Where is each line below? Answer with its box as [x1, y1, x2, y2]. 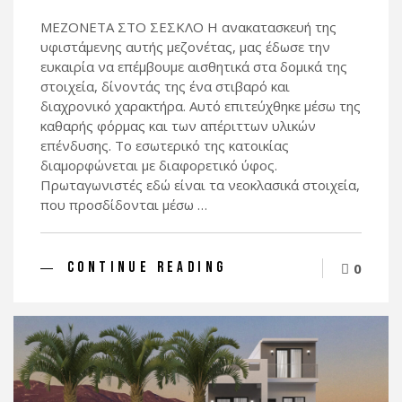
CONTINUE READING [67, 258, 227, 277]
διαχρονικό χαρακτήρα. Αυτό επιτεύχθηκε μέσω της [40, 97, 361, 116]
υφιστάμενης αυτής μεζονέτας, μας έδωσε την [40, 38, 330, 57]
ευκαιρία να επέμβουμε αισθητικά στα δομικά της [40, 57, 347, 76]
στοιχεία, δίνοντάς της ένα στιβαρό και [40, 77, 290, 96]
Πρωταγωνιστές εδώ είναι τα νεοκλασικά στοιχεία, [40, 176, 360, 195]
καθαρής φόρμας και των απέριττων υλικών [40, 117, 316, 135]
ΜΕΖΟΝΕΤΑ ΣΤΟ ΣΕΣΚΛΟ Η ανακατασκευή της [40, 18, 336, 37]
